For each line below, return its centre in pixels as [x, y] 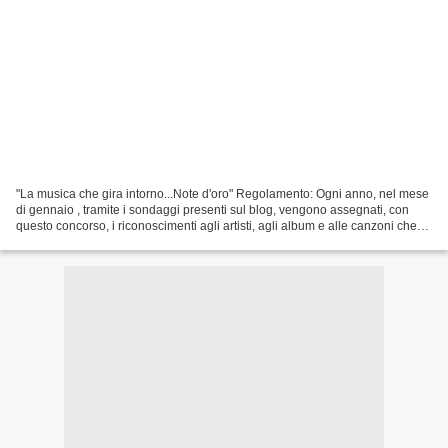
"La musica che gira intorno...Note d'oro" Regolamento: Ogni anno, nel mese [222, 193]
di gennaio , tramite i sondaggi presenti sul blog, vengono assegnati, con [212, 209]
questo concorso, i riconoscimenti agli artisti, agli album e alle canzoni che [216, 225]
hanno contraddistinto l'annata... [102, 241]
